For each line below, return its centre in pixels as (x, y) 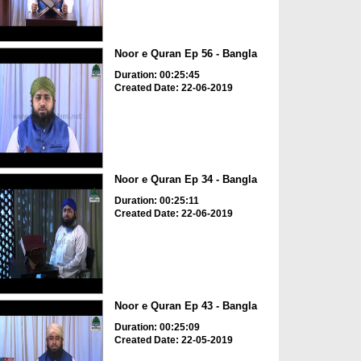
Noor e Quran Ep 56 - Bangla (185, 53)
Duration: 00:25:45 (157, 75)
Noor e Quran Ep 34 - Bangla (185, 180)
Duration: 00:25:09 (157, 327)
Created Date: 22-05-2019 (173, 340)
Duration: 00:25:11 (156, 201)
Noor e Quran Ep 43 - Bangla (185, 305)
